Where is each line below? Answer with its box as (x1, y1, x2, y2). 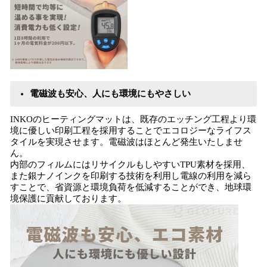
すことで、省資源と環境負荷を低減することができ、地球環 (10, 182, 252, 192)
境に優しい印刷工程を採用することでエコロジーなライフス (10, 126, 252, 135)
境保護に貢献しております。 (10, 194, 126, 203)
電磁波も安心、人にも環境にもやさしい (30, 89, 191, 98)
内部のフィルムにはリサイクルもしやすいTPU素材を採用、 (10, 160, 250, 169)
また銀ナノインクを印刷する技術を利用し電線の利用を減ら (10, 171, 252, 181)
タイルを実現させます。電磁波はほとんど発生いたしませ (10, 137, 243, 147)
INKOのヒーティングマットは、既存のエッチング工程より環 (10, 114, 256, 124)
